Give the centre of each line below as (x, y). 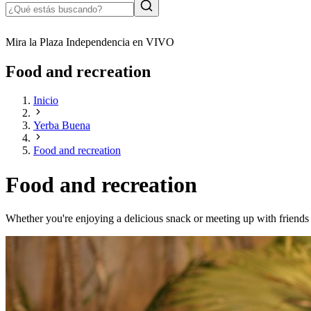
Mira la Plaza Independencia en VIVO (90, 42)
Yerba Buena (62, 126)
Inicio (46, 101)
